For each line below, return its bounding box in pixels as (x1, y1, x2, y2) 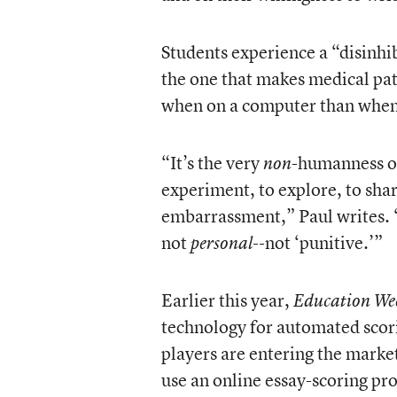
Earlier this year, (160, 288, 293, 312)
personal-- (190, 231, 265, 254)
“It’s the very (160, 151, 263, 175)
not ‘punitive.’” (264, 230, 383, 254)
